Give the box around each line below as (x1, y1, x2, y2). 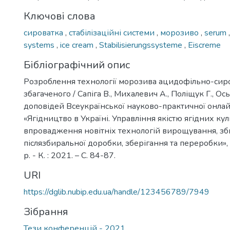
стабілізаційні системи (69, 27, 157, 39)
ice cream (60, 40, 95, 51)
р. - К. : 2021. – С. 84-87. (24, 150, 116, 161)
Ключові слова (24, 9, 95, 23)
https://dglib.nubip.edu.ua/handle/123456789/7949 (24, 186, 209, 198)
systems (24, 40, 56, 51)
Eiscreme (188, 40, 221, 51)
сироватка (24, 27, 65, 39)
